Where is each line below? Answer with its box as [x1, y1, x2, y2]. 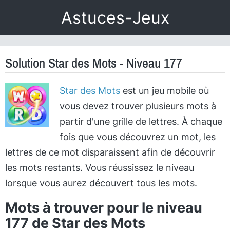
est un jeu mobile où [120, 85, 209, 96]
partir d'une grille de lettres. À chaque [59, 116, 222, 127]
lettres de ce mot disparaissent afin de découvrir [5, 147, 215, 158]
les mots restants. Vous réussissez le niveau [5, 162, 194, 173]
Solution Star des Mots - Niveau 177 [5, 56, 182, 70]
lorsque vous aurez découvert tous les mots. [5, 178, 197, 188]
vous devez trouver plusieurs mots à [59, 101, 216, 111]
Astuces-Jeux [61, 8, 169, 28]
